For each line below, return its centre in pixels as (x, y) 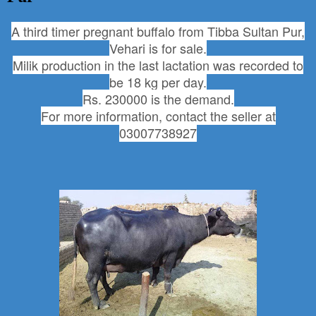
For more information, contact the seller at (158, 115)
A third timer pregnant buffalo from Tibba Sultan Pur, (158, 31)
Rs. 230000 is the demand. (158, 98)
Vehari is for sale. (158, 48)
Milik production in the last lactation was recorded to (158, 65)
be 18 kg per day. (158, 81)
